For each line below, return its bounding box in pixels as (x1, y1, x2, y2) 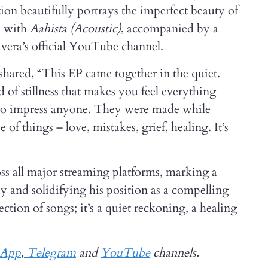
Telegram (24, 245, 76, 261)
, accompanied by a (121, 20, 218, 36)
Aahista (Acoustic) (30, 20, 121, 36)
